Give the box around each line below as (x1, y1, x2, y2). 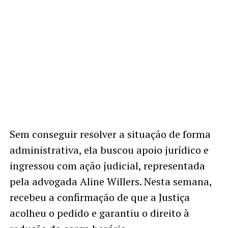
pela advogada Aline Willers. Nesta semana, (9, 175, 212, 189)
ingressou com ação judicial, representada (9, 159, 205, 173)
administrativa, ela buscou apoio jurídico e (9, 143, 209, 157)
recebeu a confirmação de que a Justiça (9, 190, 190, 205)
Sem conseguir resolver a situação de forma (9, 127, 211, 141)
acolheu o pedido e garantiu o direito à (9, 206, 189, 220)
